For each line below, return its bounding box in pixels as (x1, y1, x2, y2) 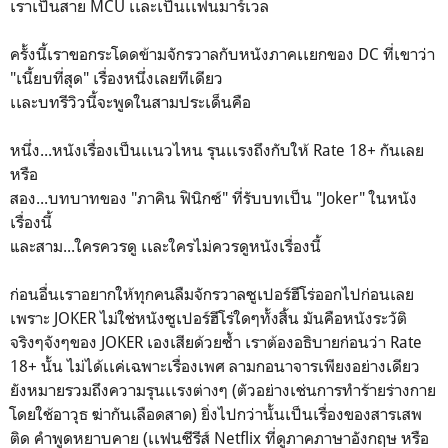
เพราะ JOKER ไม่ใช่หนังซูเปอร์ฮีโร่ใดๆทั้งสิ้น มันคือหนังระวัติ (10, 307, 407, 328)
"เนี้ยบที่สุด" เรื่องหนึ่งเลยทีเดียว (10, 67, 227, 88)
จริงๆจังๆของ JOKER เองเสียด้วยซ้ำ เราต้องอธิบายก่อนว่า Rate (10, 331, 422, 352)
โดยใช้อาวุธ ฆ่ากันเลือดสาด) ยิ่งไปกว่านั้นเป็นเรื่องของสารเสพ (10, 403, 422, 424)
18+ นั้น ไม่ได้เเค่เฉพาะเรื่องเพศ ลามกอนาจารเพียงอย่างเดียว (10, 355, 420, 376)
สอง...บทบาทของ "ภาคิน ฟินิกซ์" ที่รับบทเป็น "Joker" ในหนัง (10, 187, 417, 208)
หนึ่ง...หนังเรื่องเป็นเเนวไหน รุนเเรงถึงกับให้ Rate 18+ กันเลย (10, 139, 424, 160)
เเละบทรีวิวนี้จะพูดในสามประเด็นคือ (10, 91, 255, 112)
